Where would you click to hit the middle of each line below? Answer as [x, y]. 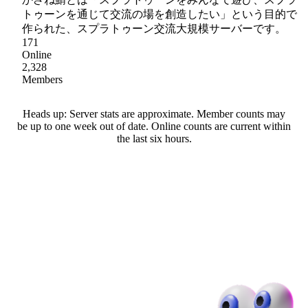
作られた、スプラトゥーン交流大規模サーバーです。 [154, 28]
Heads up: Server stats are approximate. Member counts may [154, 113]
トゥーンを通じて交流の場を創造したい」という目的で [159, 14]
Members [42, 79]
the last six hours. [154, 138]
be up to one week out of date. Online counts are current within [154, 126]
